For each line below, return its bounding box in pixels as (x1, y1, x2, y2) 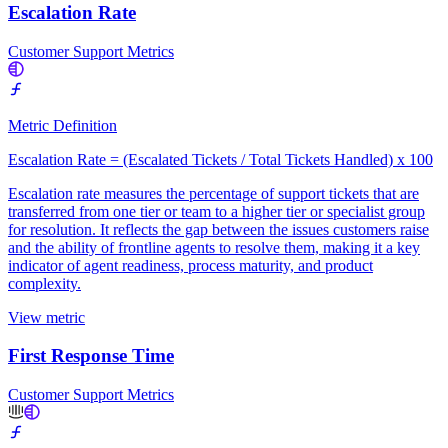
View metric (8, 308, 85, 326)
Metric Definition (8, 116, 117, 134)
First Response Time (8, 345, 174, 367)
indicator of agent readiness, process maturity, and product (8, 256, 373, 274)
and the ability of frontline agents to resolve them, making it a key (8, 238, 420, 256)
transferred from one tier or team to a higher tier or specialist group (8, 202, 425, 220)
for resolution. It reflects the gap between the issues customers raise (8, 220, 429, 238)
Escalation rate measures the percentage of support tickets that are (8, 184, 419, 202)
